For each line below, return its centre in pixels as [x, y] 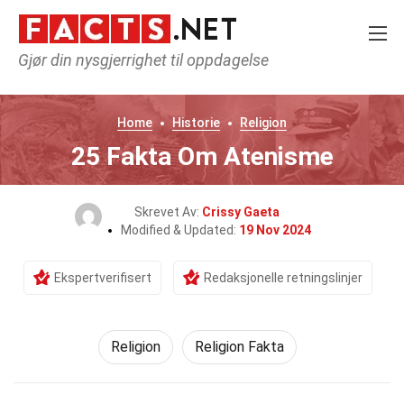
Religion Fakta [239, 347]
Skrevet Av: [168, 212]
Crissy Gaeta [240, 212]
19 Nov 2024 [275, 230]
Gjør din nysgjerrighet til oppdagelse [143, 60]
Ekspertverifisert [102, 278]
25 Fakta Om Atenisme [202, 156]
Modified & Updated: [179, 230]
